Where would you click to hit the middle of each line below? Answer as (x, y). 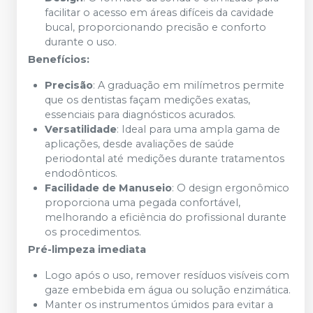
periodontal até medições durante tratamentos (165, 159)
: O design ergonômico (231, 188)
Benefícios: (59, 59)
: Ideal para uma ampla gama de (198, 129)
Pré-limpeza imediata (87, 249)
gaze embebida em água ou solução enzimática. (168, 290)
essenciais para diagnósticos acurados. (140, 115)
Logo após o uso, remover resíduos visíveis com (167, 275)
